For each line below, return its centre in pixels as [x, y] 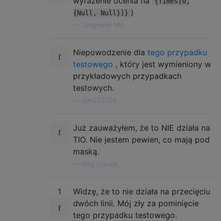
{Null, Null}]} [101, 13]
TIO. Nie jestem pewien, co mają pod [141, 140]
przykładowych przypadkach [127, 76]
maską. [86, 152]
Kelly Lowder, [100, 164]
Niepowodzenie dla [110, 53]
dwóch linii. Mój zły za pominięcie [136, 203]
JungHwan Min [103, 25]
